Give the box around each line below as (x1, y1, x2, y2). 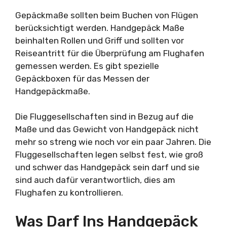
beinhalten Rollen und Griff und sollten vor (15, 35, 184, 46)
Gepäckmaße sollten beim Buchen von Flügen (15, 10, 198, 20)
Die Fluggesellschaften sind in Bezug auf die (15, 111, 194, 122)
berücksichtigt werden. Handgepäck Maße (15, 22, 184, 33)
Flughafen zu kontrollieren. (15, 187, 123, 198)
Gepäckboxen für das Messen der (15, 73, 149, 84)
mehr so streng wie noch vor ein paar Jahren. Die (15, 137, 211, 147)
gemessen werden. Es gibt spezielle (15, 60, 159, 71)
